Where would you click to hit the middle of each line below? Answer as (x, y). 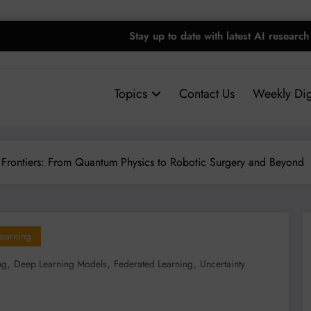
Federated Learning (153, 263)
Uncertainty (222, 263)
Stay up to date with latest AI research (219, 36)
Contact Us (207, 93)
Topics (131, 93)
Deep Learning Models (60, 263)
